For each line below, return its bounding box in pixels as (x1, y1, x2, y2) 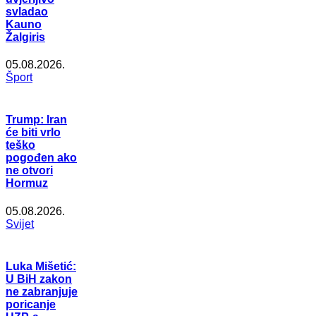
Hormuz (6, 177, 48, 190)
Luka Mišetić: (6, 260, 76, 273)
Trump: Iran (6, 114, 67, 126)
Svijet (6, 217, 34, 230)
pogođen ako (6, 152, 77, 164)
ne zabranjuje (6, 286, 78, 298)
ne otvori (6, 164, 53, 177)
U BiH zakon (6, 273, 72, 286)
